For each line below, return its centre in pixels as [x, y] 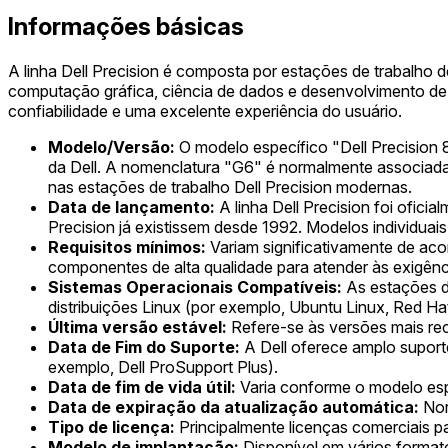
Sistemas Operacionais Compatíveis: [195, 286]
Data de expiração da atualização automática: [233, 406]
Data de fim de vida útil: [142, 386]
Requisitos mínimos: [127, 246]
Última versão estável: [137, 326]
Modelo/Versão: [111, 146]
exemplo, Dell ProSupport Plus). [163, 366]
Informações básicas [126, 27]
